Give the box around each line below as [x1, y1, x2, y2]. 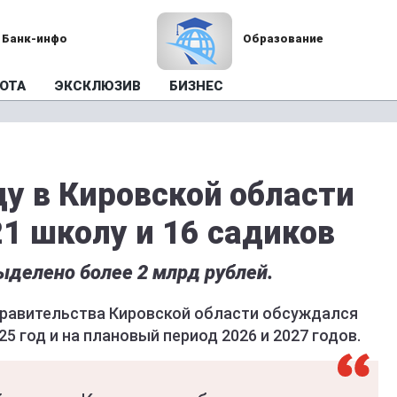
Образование [242, 32, 323, 45]
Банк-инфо [2, 32, 68, 45]
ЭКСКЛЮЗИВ [54, 78, 141, 94]
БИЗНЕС [169, 78, 223, 94]
